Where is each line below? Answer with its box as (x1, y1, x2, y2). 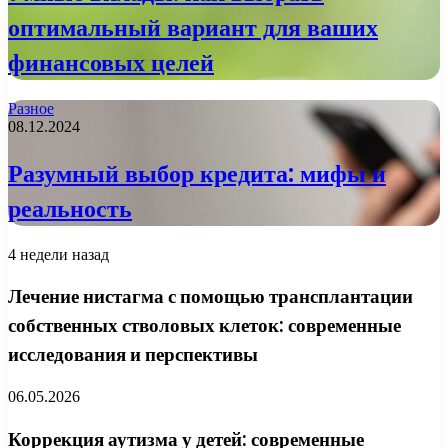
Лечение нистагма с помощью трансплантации (8, 283, 413, 311)
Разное (8, 99, 54, 117)
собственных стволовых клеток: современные (8, 312, 401, 340)
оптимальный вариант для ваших (8, 11, 378, 45)
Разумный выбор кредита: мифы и (8, 156, 386, 190)
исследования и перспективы (8, 341, 258, 369)
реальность (8, 191, 132, 225)
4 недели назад (8, 245, 109, 263)
